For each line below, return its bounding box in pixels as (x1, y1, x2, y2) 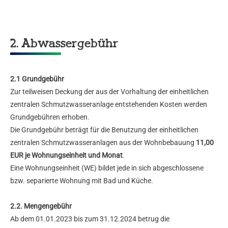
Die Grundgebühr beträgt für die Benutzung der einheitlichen (10, 126, 198, 134)
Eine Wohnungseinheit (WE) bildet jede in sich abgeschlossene (10, 164, 204, 173)
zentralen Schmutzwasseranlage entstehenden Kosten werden (10, 100, 207, 109)
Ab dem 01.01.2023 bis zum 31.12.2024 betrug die (10, 215, 169, 223)
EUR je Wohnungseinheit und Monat (10, 151, 123, 160)
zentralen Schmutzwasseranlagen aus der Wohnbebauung (10, 138, 196, 147)
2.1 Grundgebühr (10, 75, 64, 83)
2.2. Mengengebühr (10, 202, 72, 211)
